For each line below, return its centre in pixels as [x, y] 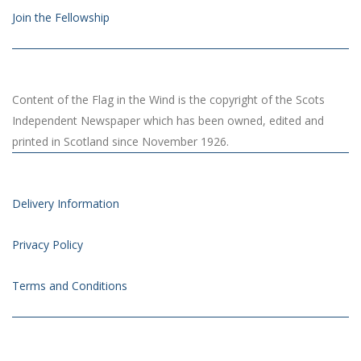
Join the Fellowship [61, 18]
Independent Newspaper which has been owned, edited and [168, 121]
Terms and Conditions [70, 286]
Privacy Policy [48, 245]
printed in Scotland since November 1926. [120, 142]
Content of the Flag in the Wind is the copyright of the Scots [168, 100]
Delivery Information [66, 204]
